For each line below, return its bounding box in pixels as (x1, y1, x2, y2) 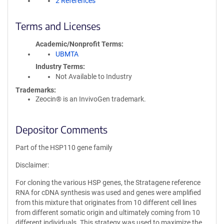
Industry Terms (35, 62, 83, 70)
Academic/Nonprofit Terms (35, 40, 121, 48)
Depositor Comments (15, 123, 107, 135)
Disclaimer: (15, 161, 49, 169)
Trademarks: (15, 86, 56, 94)
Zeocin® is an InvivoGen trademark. (35, 95, 146, 103)
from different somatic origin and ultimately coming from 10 (15, 208, 200, 216)
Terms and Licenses (15, 19, 100, 32)
